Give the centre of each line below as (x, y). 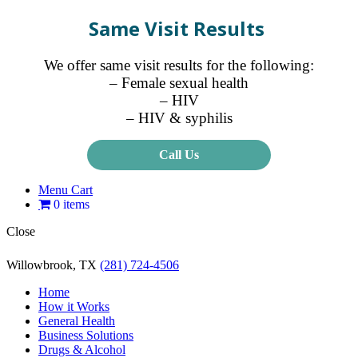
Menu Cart (66, 189)
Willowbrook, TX (53, 265)
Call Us (179, 154)
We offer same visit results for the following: (179, 65)
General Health (77, 320)
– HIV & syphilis (179, 117)
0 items (72, 204)
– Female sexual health (179, 82)
